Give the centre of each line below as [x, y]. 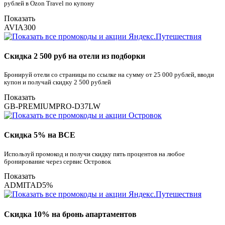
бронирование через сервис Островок [58, 161]
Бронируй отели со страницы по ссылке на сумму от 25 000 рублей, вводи [109, 75]
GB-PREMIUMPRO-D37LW [52, 106]
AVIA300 [20, 27]
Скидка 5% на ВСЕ [40, 135]
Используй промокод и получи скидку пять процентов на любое [94, 154]
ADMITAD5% [28, 185]
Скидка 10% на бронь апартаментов [70, 214]
